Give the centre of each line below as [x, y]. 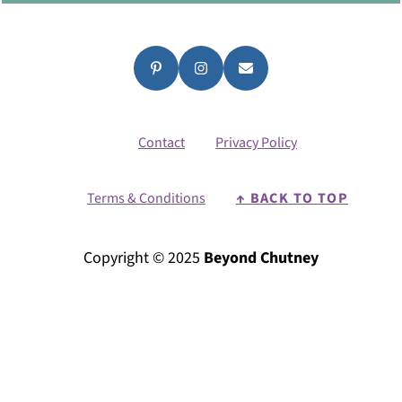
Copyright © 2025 [144, 258]
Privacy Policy [256, 142]
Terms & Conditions [146, 198]
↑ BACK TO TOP [292, 198]
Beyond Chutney [261, 258]
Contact [162, 142]
